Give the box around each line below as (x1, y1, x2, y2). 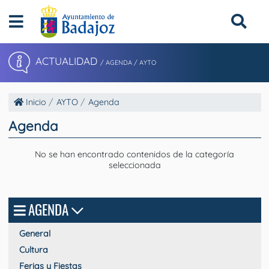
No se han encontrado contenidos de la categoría (35, 148, 234, 160)
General (19, 228, 50, 239)
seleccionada (108, 159, 161, 171)
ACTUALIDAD (32, 55, 100, 68)
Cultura (19, 244, 48, 255)
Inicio (23, 97, 46, 108)
